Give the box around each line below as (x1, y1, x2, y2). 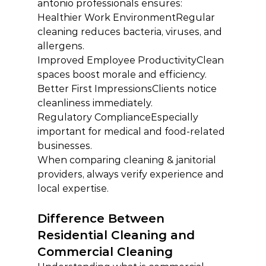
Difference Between (37, 211, 168, 226)
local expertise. (37, 183, 109, 194)
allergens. (37, 40, 84, 52)
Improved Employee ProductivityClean (37, 55, 226, 66)
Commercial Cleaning (37, 245, 173, 259)
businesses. (37, 140, 92, 151)
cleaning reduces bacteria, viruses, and (37, 26, 224, 37)
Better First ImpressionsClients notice (37, 83, 219, 94)
